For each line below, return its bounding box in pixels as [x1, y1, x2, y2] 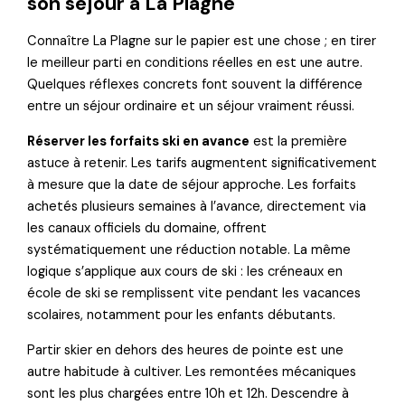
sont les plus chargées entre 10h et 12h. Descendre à [27, 384, 350, 402]
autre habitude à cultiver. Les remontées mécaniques [27, 363, 357, 381]
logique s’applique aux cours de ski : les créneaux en [27, 263, 344, 280]
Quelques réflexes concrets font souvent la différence [27, 76, 363, 94]
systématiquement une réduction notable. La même [27, 241, 352, 259]
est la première [250, 133, 348, 150]
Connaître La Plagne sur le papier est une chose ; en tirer [27, 33, 377, 51]
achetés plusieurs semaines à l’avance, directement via [27, 198, 367, 215]
